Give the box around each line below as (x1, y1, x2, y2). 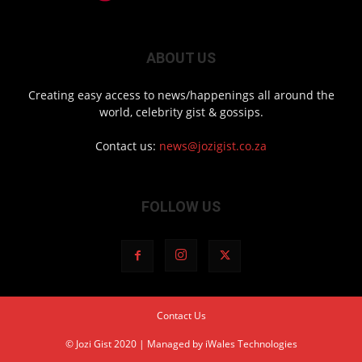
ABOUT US (146, 49, 216, 67)
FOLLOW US (141, 198, 221, 216)
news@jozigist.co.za (159, 138, 267, 154)
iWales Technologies (204, 337, 297, 351)
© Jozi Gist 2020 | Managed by (65, 337, 205, 351)
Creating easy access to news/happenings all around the (27, 87, 335, 103)
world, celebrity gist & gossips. (99, 104, 263, 120)
